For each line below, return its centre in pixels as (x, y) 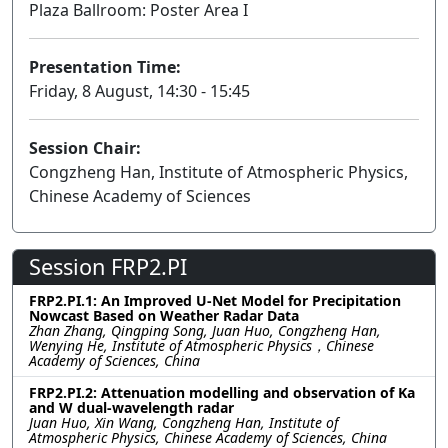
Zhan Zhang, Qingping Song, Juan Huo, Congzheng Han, (205, 330)
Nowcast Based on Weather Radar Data (164, 315)
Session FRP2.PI (108, 266)
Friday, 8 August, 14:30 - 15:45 (139, 91)
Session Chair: (85, 148)
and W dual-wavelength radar (131, 407)
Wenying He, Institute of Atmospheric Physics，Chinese (201, 345)
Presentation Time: (105, 67)
